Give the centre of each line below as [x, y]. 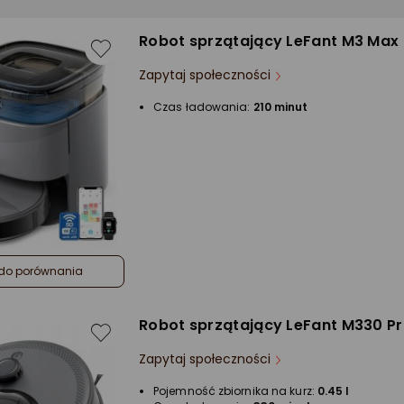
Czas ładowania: [203, 107]
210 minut [280, 107]
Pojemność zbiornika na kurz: [235, 391]
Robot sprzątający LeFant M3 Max [269, 41]
